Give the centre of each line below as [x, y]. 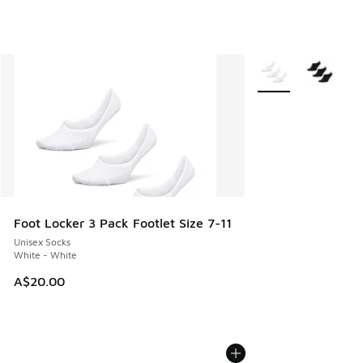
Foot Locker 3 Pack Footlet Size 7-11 [123, 223]
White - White [45, 255]
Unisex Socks [42, 242]
